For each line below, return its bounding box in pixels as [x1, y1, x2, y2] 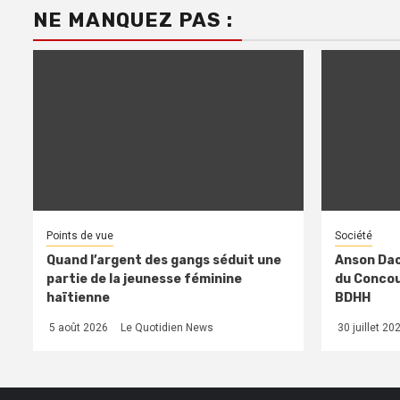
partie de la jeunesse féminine [46, 271, 242, 287]
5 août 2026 [46, 321, 108, 334]
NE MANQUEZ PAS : [33, 7, 233, 32]
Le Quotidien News [121, 321, 213, 334]
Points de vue [46, 229, 113, 242]
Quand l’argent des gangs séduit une [46, 252, 281, 268]
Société [334, 229, 372, 242]
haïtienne [46, 289, 110, 305]
